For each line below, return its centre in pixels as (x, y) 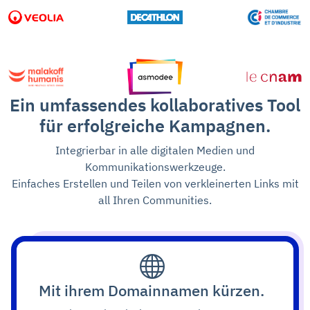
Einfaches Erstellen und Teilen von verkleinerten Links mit (155, 183)
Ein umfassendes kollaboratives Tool (155, 104)
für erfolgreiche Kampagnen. (155, 125)
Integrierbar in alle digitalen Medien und (155, 150)
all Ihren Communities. (155, 200)
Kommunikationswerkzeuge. (155, 166)
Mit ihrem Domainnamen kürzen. (152, 290)
